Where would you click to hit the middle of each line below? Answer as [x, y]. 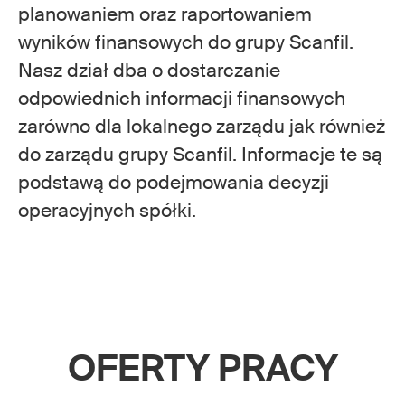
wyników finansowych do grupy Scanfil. [188, 42]
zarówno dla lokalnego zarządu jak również [202, 127]
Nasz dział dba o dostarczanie [149, 71]
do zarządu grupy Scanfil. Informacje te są [200, 155]
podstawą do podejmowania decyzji [174, 183]
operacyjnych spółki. [107, 211]
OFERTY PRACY [202, 368]
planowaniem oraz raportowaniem [165, 14]
